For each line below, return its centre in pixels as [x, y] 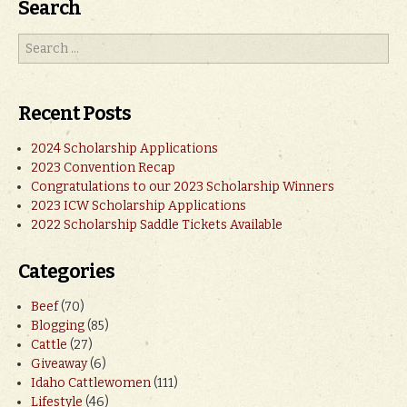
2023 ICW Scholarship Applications [139, 205]
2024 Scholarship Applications [124, 148]
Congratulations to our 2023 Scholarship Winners [183, 186]
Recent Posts [74, 113]
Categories [66, 271]
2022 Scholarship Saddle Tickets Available [157, 224]
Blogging [58, 325]
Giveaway [59, 363]
